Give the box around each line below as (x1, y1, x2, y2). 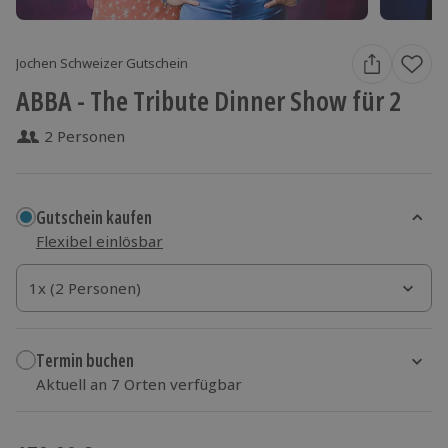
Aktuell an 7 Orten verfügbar (36, 373, 242, 394)
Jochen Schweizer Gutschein (16, 54, 188, 73)
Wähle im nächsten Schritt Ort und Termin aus (48, 410, 324, 429)
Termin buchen (36, 349, 134, 373)
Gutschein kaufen (36, 206, 152, 230)
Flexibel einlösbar (36, 230, 163, 251)
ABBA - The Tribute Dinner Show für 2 (16, 81, 401, 119)
